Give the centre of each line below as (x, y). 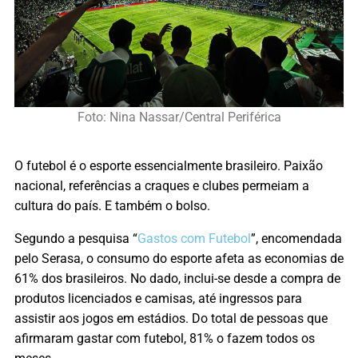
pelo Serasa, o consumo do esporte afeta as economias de (179, 258)
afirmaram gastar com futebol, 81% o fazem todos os (165, 338)
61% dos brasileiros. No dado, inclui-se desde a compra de (177, 278)
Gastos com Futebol (194, 238)
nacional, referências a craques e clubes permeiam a (162, 185)
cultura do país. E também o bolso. (112, 205)
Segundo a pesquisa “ (76, 238)
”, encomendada (296, 238)
